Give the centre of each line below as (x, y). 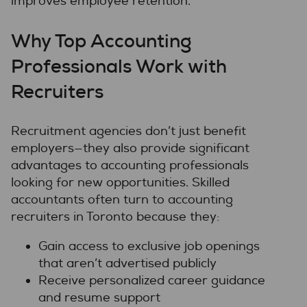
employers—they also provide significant (130, 148)
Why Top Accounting (101, 40)
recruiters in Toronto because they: (115, 217)
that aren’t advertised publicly (127, 263)
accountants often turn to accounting (122, 199)
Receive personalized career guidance (152, 280)
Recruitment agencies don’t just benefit (128, 131)
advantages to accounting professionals (130, 165)
